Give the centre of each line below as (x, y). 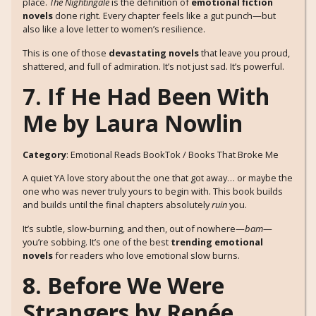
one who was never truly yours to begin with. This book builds (153, 192)
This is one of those (66, 53)
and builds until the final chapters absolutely (117, 205)
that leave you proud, (244, 53)
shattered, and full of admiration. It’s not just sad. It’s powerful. (153, 66)
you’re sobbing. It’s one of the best (97, 242)
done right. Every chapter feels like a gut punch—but (164, 16)
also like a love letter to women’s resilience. (114, 29)
